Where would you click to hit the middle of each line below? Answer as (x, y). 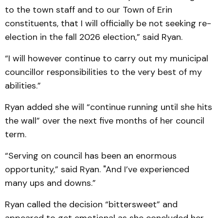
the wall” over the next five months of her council (105, 121)
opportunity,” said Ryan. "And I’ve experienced (97, 169)
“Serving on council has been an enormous (91, 156)
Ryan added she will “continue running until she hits (109, 107)
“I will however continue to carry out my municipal (107, 58)
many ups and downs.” (50, 183)
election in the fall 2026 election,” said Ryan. (94, 37)
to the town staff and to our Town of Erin (89, 10)
